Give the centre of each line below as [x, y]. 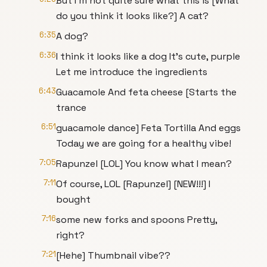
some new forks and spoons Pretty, [136, 220]
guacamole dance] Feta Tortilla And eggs [148, 128]
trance [71, 108]
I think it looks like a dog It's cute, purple [148, 56]
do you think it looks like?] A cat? [132, 16]
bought [73, 199]
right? [70, 235]
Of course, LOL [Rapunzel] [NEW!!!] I [133, 184]
